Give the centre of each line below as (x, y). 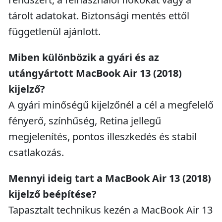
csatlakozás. (36, 152)
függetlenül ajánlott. (55, 31)
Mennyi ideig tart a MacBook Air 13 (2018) (110, 178)
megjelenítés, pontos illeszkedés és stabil (103, 137)
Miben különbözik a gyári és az (84, 57)
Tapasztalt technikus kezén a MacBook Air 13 (111, 210)
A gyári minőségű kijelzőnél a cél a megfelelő (111, 105)
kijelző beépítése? (53, 194)
